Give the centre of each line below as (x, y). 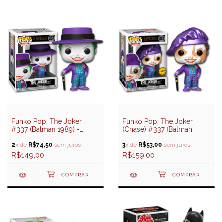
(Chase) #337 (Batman (157, 129)
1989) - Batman (146, 137)
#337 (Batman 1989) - (46, 129)
